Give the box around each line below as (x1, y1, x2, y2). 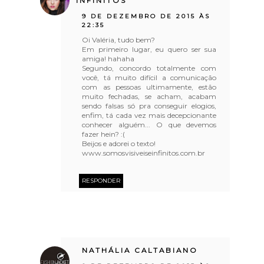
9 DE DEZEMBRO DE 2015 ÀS (82, 12, 211, 20)
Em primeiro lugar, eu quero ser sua (82, 44, 217, 54)
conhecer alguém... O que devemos (82, 120, 217, 129)
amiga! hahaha (82, 54, 135, 63)
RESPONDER (82, 176, 121, 184)
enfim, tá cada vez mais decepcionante (82, 110, 217, 120)
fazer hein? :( (82, 129, 126, 138)
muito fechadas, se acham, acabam (82, 91, 217, 101)
